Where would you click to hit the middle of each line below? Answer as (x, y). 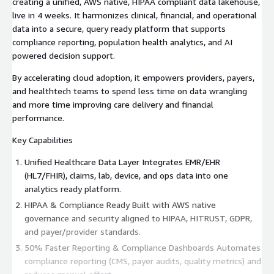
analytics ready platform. (73, 188)
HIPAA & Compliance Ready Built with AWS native (120, 204)
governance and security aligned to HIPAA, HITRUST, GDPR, (138, 218)
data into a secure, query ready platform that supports (119, 28)
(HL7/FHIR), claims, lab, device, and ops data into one (126, 175)
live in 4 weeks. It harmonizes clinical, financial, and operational (135, 15)
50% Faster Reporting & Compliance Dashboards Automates (143, 247)
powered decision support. (64, 55)
